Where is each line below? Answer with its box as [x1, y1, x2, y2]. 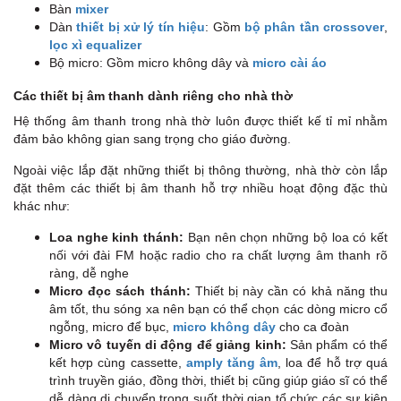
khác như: [13, 198, 70, 213]
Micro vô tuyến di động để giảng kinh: [49, 337, 286, 352]
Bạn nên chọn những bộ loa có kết [183, 229, 388, 244]
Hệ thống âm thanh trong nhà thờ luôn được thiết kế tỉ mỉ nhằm [13, 113, 388, 128]
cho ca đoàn [276, 319, 349, 334]
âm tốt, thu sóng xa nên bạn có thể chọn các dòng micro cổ [49, 301, 388, 316]
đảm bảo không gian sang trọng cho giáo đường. [13, 131, 291, 146]
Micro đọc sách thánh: [49, 283, 191, 298]
